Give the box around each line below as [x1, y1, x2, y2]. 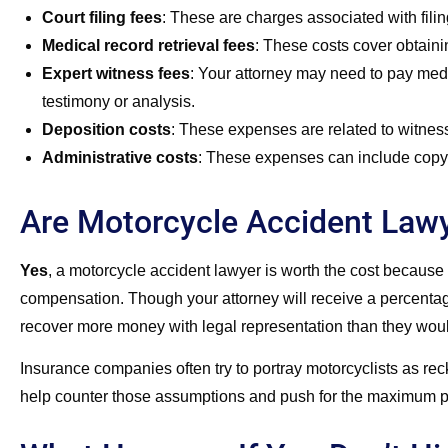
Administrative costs [42, 148, 198, 166]
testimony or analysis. [42, 92, 195, 110]
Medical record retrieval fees [42, 36, 255, 54]
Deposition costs [42, 120, 171, 138]
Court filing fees [42, 8, 162, 26]
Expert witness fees [42, 64, 190, 82]
